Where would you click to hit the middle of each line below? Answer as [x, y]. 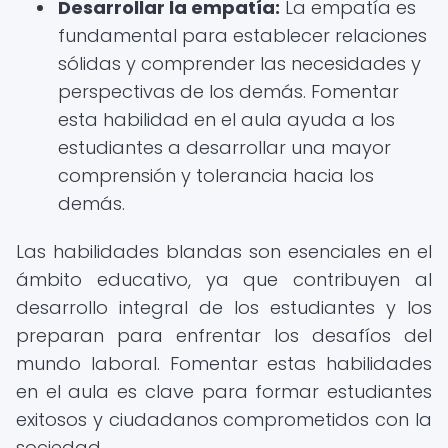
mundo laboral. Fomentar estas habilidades [224, 363]
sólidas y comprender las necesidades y [239, 63]
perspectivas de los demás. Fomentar [228, 91]
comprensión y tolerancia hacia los [216, 175]
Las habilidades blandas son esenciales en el [224, 251]
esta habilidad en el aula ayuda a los [226, 119]
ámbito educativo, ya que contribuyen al [224, 279]
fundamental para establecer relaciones [242, 35]
